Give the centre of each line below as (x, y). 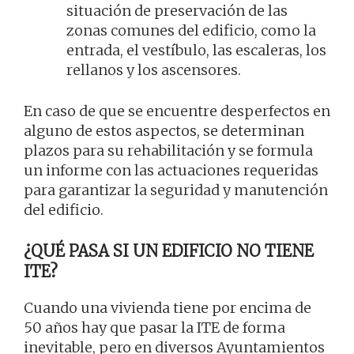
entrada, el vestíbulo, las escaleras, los (196, 51)
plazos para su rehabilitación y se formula (168, 151)
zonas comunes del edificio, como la (191, 31)
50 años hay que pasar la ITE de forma (154, 328)
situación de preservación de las (177, 11)
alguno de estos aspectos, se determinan (164, 131)
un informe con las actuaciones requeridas (171, 171)
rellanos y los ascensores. (154, 70)
